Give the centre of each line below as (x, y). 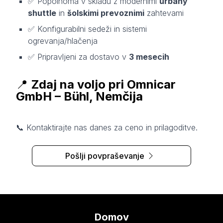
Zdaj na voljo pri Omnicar (104, 84)
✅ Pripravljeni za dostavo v (78, 56)
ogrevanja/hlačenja (63, 41)
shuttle (42, 13)
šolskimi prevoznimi (106, 13)
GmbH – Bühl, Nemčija (79, 96)
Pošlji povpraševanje (106, 156)
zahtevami (164, 13)
